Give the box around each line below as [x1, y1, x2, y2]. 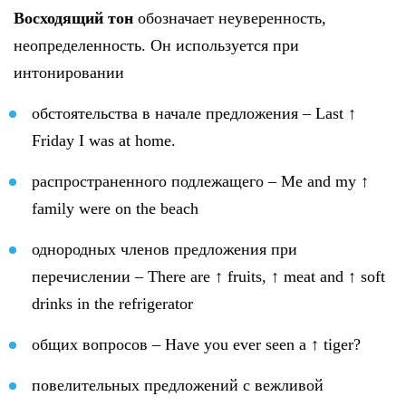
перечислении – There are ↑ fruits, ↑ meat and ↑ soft [32, 266, 385, 285]
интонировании [14, 63, 124, 82]
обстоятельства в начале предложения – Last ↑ [32, 103, 356, 122]
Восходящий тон [14, 8, 133, 27]
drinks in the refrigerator [32, 294, 193, 313]
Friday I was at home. [32, 130, 176, 150]
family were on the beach [32, 198, 198, 217]
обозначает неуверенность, [133, 8, 326, 27]
